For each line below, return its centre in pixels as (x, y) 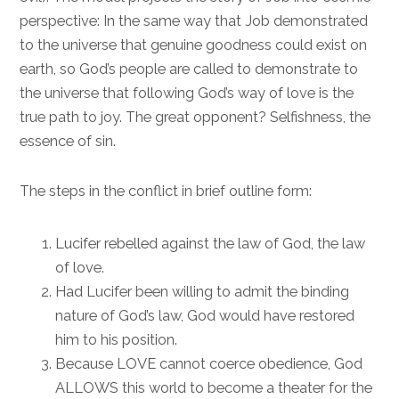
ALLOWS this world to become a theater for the (214, 387)
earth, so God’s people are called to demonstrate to (189, 69)
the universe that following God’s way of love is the (187, 93)
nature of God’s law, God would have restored (205, 315)
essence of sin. (68, 141)
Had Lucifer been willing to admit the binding (203, 291)
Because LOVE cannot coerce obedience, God (209, 363)
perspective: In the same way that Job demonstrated (194, 20)
